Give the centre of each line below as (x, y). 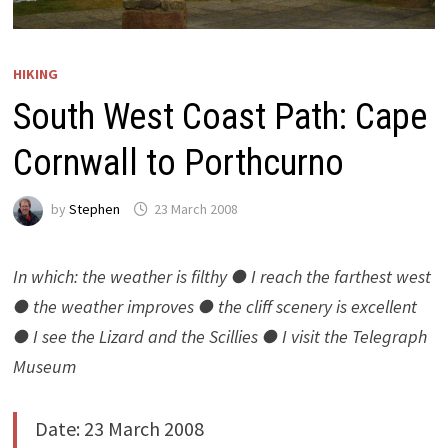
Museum (44, 366)
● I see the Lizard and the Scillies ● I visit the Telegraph (219, 336)
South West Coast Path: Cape (219, 116)
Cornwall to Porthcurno (178, 162)
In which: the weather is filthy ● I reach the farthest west (221, 276)
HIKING (35, 73)
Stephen (94, 209)
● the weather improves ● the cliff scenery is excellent (214, 306)
